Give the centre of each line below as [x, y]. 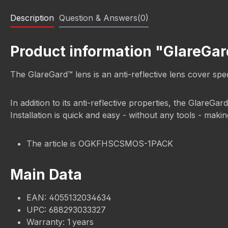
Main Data [46, 175]
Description [32, 18]
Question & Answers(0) [104, 18]
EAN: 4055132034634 [69, 197]
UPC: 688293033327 [66, 210]
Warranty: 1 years [60, 222]
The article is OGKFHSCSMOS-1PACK [100, 144]
